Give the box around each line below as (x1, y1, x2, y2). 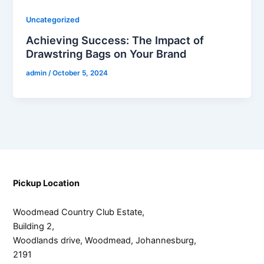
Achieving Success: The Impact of (26, 33, 204, 47)
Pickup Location (13, 177, 80, 189)
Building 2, (13, 221, 55, 232)
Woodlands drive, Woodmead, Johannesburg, (13, 235, 197, 246)
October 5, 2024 (52, 68, 108, 77)
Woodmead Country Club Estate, (13, 207, 145, 218)
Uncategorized (26, 15, 80, 25)
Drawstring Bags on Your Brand (26, 47, 187, 60)
